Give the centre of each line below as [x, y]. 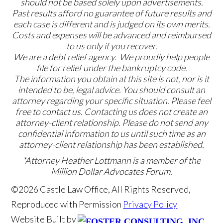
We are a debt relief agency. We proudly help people [111, 56]
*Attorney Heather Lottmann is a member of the [111, 160]
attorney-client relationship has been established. [111, 144]
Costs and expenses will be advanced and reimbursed [111, 35]
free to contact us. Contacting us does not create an [111, 111]
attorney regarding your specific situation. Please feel [111, 100]
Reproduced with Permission [67, 204]
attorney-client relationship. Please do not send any [111, 122]
